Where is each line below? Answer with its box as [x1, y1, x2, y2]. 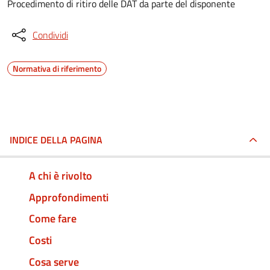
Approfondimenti [29, 189, 108, 206]
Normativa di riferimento [13, 62, 101, 75]
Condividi [33, 28, 68, 42]
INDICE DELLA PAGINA [10, 133, 102, 147]
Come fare [29, 210, 77, 227]
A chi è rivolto [29, 167, 92, 184]
